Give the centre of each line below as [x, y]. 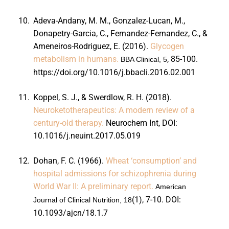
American [170, 186]
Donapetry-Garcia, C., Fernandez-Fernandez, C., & [120, 33]
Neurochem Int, [134, 123]
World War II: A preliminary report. [93, 186]
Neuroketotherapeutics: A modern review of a [114, 110]
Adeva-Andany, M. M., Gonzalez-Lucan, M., [109, 20]
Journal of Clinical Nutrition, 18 [82, 200]
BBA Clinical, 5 [144, 59]
